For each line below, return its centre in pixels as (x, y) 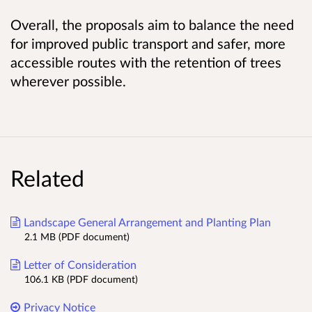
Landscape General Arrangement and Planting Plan (147, 222)
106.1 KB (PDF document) (81, 279)
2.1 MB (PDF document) (77, 237)
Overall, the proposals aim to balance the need (152, 25)
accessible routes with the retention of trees (146, 62)
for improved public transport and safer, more (148, 44)
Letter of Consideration (80, 265)
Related (47, 178)
